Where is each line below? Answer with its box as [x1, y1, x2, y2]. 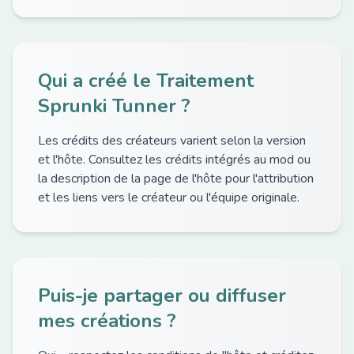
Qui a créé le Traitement [38, 68, 254, 93]
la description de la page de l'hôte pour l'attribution [38, 170, 314, 187]
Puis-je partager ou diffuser [38, 283, 286, 308]
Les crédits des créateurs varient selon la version [38, 132, 306, 149]
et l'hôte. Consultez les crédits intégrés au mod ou [38, 151, 311, 168]
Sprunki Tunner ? [38, 93, 190, 119]
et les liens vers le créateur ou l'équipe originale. [38, 189, 299, 206]
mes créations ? [38, 308, 176, 333]
